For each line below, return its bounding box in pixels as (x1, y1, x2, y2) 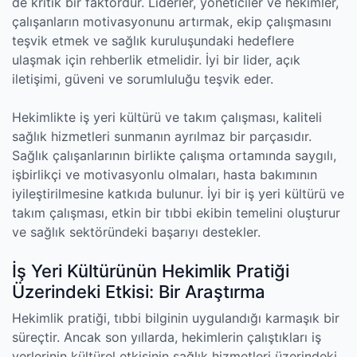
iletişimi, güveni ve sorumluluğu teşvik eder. (12, 71, 273, 87)
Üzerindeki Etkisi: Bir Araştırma (12, 281, 265, 302)
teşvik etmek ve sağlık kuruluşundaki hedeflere (12, 33, 294, 49)
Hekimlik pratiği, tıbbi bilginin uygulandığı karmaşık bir (12, 310, 339, 326)
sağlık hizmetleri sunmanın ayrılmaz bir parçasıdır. (12, 128, 312, 144)
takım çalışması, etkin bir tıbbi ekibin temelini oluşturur (12, 205, 340, 221)
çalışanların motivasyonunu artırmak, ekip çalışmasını (12, 14, 331, 29)
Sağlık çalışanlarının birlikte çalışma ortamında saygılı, (12, 147, 336, 163)
